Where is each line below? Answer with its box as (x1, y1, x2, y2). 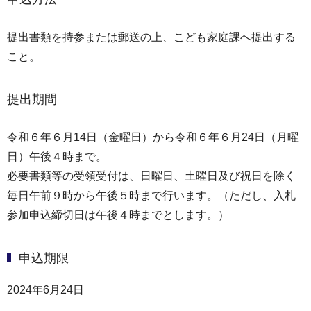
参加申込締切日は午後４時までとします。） (7, 209, 229, 221)
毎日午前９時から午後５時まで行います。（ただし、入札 (7, 190, 296, 202)
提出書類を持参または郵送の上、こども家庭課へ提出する (7, 31, 296, 43)
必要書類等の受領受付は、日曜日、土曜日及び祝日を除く (7, 170, 296, 183)
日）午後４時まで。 (7, 151, 107, 163)
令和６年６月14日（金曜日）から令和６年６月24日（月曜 (7, 131, 299, 144)
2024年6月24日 (7, 283, 84, 296)
